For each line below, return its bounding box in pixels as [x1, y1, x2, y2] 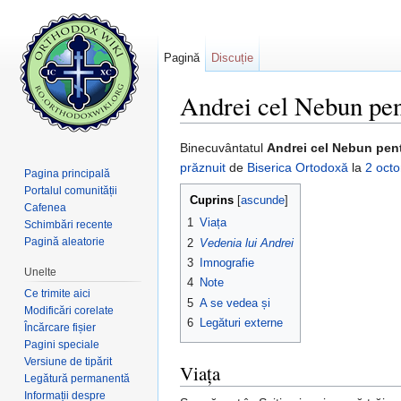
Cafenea [24, 200, 67, 214]
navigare [222, 123, 271, 138]
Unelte [24, 265, 57, 278]
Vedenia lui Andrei [200, 235, 294, 250]
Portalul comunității [24, 183, 118, 197]
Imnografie [200, 256, 254, 270]
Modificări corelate [24, 303, 115, 317]
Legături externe [200, 316, 283, 330]
